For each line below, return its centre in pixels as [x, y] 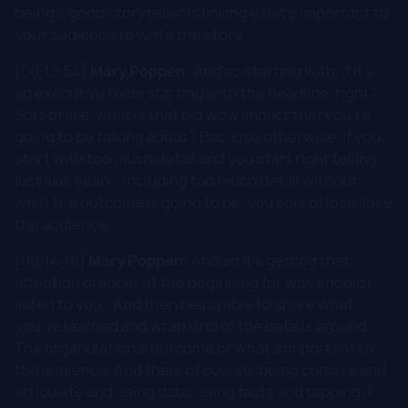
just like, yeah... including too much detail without [186, 180]
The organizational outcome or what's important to [194, 347]
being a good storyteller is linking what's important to [202, 12]
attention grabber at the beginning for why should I [193, 282]
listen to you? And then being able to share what [184, 304]
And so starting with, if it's [282, 71]
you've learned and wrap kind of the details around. [193, 326]
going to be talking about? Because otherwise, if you [198, 136]
